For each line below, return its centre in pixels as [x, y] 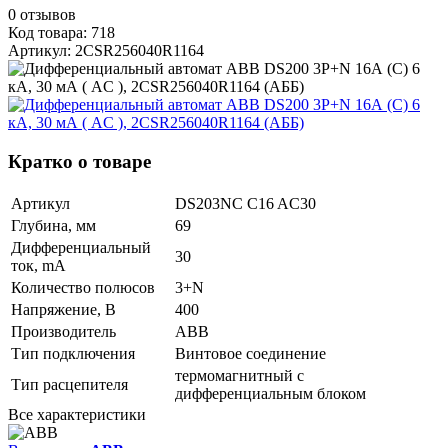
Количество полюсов [83, 287]
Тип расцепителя [69, 384]
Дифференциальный [81, 247]
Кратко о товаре [79, 161]
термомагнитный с [239, 375]
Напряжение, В [63, 309]
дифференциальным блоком [270, 393]
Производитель [63, 331]
